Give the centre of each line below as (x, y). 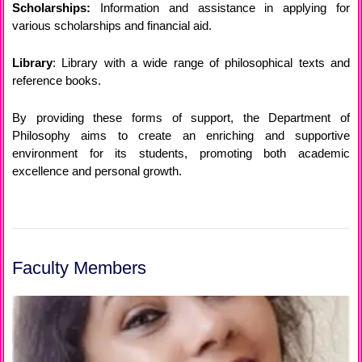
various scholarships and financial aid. (115, 26)
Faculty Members (79, 268)
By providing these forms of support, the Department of (181, 118)
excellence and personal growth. (97, 171)
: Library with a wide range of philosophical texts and (201, 63)
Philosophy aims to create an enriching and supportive (181, 136)
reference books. (57, 81)
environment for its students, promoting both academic (181, 154)
